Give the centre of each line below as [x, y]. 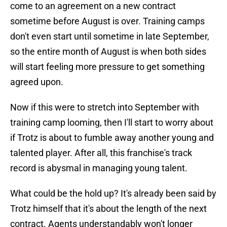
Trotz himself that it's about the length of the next [108, 209]
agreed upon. [37, 82]
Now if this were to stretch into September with [105, 107]
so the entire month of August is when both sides [108, 52]
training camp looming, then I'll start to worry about [112, 123]
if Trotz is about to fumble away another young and [112, 138]
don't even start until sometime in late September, [110, 36]
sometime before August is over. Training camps [107, 21]
